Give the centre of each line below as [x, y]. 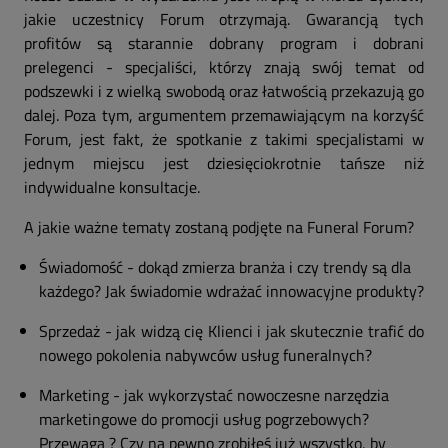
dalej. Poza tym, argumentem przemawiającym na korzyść [224, 115]
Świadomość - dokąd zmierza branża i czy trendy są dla [225, 267]
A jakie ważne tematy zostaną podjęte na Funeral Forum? [219, 227]
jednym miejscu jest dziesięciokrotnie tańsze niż [224, 163]
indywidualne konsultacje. [112, 187]
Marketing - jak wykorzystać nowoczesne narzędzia [214, 395]
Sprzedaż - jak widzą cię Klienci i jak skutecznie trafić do [231, 331]
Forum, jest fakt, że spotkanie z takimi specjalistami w [224, 139]
